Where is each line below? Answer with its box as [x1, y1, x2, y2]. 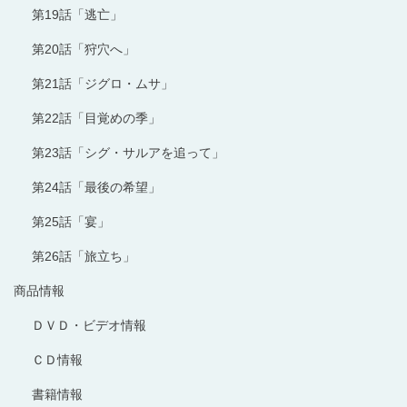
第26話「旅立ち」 [32, 248, 135, 263]
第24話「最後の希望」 [32, 179, 161, 194]
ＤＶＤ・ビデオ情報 [32, 317, 146, 333]
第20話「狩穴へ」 [32, 41, 135, 56]
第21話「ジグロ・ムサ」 [32, 75, 174, 91]
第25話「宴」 [32, 213, 110, 229]
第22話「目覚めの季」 [32, 110, 161, 125]
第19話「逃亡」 [32, 6, 123, 22]
